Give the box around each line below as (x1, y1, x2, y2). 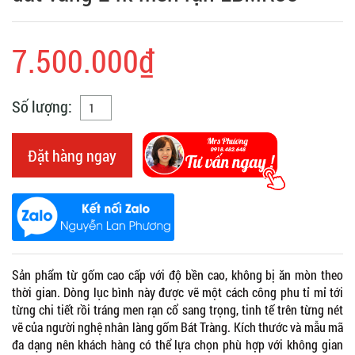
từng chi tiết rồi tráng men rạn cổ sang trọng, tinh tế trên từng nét (12, 300, 343, 318)
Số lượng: (12, 95, 72, 116)
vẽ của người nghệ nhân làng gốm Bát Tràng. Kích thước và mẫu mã (12, 318, 343, 335)
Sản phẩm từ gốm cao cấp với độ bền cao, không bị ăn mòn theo (12, 265, 343, 283)
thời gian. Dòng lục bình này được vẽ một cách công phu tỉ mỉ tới (12, 283, 343, 300)
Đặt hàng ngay (28, 144, 116, 166)
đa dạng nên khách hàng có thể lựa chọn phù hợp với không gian (12, 335, 343, 353)
